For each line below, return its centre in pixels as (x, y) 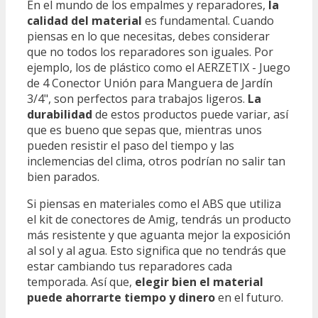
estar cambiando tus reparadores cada (130, 266)
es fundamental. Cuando (208, 20)
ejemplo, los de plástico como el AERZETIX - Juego (159, 67)
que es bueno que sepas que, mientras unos (144, 130)
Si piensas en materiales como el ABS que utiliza (154, 203)
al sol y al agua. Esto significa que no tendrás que (157, 250)
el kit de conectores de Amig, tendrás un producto (159, 219)
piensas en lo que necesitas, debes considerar (148, 36)
